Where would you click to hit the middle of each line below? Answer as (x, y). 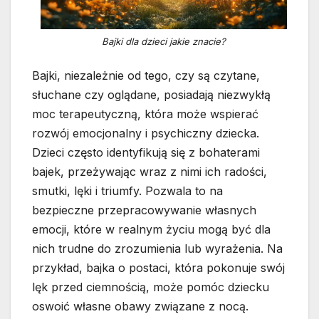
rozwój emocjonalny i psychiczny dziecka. (146, 134)
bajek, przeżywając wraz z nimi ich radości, (150, 172)
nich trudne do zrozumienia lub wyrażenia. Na (157, 249)
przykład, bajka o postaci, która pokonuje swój (158, 268)
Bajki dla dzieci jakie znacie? (164, 41)
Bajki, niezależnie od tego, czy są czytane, (146, 76)
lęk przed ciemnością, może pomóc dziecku (151, 287)
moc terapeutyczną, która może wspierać (145, 114)
